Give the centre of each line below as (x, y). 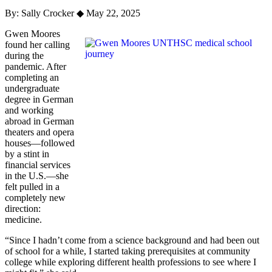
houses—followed (40, 143)
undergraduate (32, 89)
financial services (38, 165)
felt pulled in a (32, 187)
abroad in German (39, 121)
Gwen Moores (32, 34)
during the (24, 56)
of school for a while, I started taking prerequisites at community (127, 251)
